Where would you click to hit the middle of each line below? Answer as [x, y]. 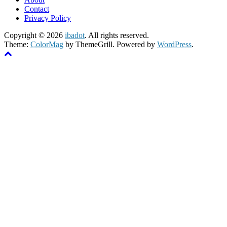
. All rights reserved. [117, 35]
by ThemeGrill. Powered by [110, 45]
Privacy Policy [48, 18]
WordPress [174, 45]
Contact [37, 9]
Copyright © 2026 [34, 35]
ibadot [75, 35]
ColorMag [47, 45]
